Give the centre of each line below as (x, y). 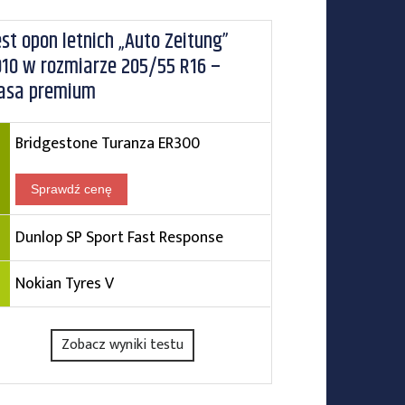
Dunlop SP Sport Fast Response (119, 237)
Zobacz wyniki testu (123, 345)
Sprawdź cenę (71, 189)
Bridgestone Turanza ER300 (107, 143)
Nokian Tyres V (64, 283)
